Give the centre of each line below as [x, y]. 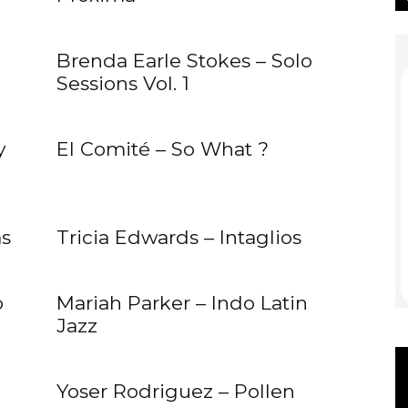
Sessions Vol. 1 [123, 84]
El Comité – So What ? [163, 149]
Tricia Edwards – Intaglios [179, 238]
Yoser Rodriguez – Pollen [176, 392]
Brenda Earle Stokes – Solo [184, 61]
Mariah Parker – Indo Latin [182, 303]
